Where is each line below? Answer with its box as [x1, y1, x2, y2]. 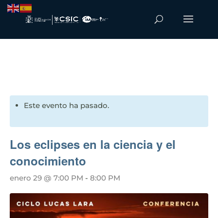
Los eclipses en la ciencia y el [10, 136, 176, 152]
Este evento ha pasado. [24, 101, 109, 110]
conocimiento [10, 152, 86, 169]
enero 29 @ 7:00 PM [10, 173, 83, 182]
